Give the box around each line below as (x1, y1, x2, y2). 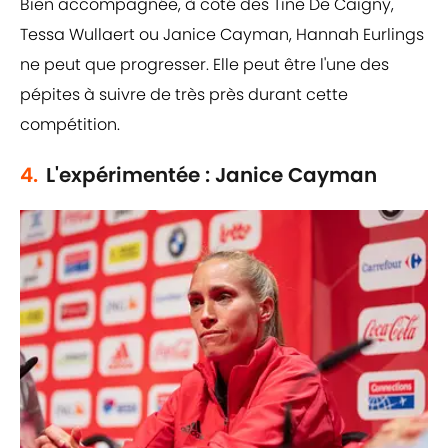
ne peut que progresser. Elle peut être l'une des (20, 53, 389, 77)
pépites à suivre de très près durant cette (20, 83, 348, 107)
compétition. (20, 113, 120, 137)
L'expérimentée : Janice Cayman (46, 161, 377, 190)
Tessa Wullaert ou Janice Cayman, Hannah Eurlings (20, 23, 424, 47)
